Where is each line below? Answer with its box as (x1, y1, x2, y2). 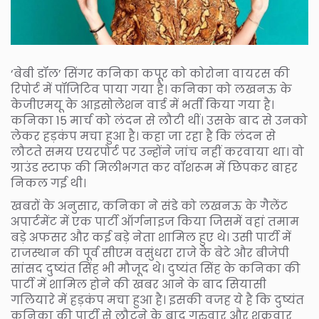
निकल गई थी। (11, 174, 86, 192)
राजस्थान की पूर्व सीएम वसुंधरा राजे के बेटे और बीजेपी (11, 244, 289, 261)
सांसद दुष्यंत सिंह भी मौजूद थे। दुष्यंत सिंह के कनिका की (11, 260, 300, 277)
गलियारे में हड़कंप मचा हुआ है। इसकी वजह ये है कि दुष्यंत (11, 291, 304, 308)
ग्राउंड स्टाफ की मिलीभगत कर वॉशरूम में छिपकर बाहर (11, 159, 298, 176)
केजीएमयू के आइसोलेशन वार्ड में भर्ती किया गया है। (11, 96, 274, 113)
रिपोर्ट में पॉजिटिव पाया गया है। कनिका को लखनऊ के (11, 80, 292, 98)
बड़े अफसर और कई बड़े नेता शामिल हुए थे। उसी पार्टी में (11, 229, 291, 246)
